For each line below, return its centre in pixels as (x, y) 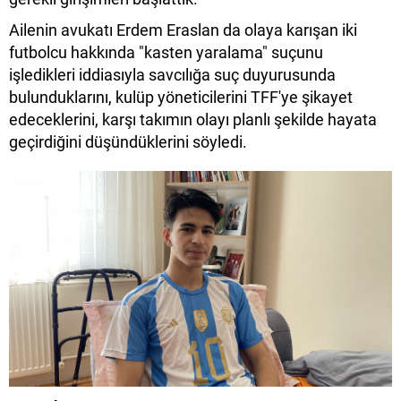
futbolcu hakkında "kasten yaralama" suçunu (166, 52)
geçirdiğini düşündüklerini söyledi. (128, 141)
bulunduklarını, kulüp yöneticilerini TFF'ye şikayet (181, 97)
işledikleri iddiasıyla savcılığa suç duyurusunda (172, 74)
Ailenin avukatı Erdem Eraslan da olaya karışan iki (183, 30)
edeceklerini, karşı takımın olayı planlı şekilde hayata (193, 119)
